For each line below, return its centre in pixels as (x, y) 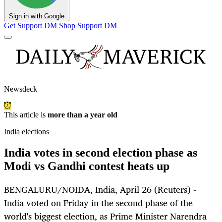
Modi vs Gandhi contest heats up (87, 166)
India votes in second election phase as (101, 153)
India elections (27, 132)
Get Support (23, 26)
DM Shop (60, 26)
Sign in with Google (37, 16)
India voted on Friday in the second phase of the (98, 203)
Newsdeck (21, 89)
